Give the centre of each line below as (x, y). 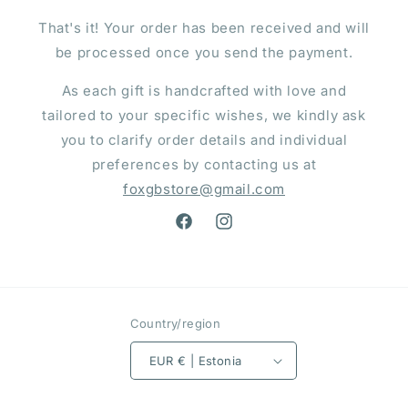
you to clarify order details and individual (204, 140)
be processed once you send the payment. (204, 53)
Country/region (175, 324)
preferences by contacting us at (204, 165)
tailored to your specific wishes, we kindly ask (204, 116)
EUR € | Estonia (210, 360)
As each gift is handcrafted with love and (204, 91)
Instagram (246, 231)
